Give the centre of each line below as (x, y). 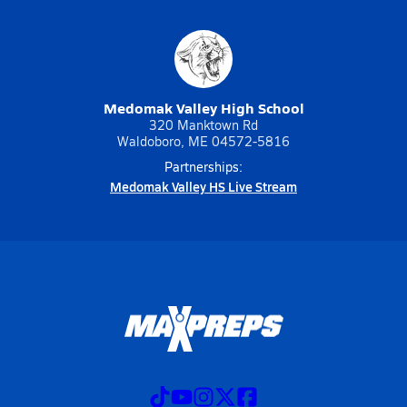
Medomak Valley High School (203, 108)
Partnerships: (203, 167)
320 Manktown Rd (203, 125)
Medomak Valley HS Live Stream (203, 186)
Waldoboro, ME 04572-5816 (203, 141)
